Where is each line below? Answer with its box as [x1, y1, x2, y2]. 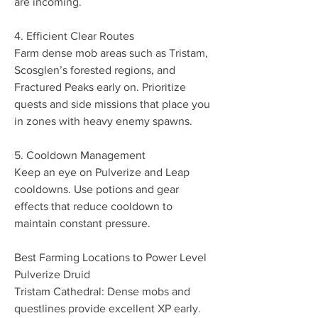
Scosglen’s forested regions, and [14, 64, 175, 76]
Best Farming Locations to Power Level [14, 251, 207, 263]
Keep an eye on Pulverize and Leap [14, 166, 190, 178]
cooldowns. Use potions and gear [14, 183, 179, 195]
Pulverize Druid [14, 268, 90, 280]
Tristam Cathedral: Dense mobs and [14, 285, 190, 297]
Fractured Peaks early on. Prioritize [14, 81, 186, 93]
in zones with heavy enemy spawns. [14, 115, 192, 127]
